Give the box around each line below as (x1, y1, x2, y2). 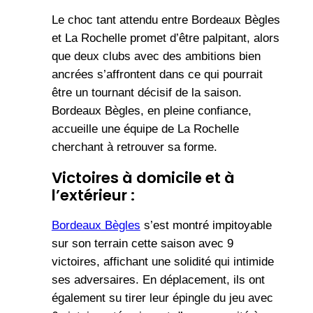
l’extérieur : (51, 184, 135, 206)
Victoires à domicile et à (51, 166, 235, 189)
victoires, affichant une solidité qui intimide (51, 254, 274, 268)
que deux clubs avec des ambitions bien (51, 49, 261, 63)
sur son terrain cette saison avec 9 (51, 236, 233, 250)
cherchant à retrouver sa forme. (51, 140, 217, 154)
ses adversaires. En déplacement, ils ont (51, 272, 265, 286)
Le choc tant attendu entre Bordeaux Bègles (51, 13, 280, 27)
